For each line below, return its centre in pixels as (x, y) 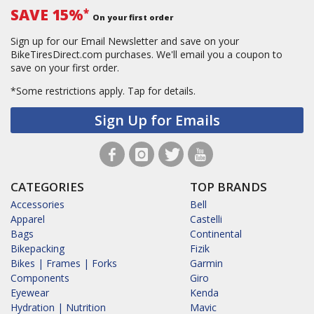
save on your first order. (65, 68)
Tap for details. (162, 91)
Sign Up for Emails (157, 121)
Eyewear (30, 293)
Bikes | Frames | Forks (64, 264)
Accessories (37, 205)
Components (40, 278)
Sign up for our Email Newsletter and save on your (125, 41)
